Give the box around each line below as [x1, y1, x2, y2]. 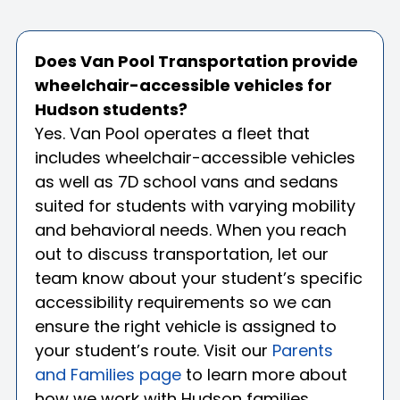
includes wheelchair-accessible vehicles [35, 146, 355, 169]
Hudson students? [35, 97, 187, 121]
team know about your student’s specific [35, 266, 362, 289]
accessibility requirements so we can [35, 290, 331, 313]
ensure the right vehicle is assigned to [35, 314, 337, 337]
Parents [272, 338, 333, 362]
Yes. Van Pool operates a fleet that [35, 121, 310, 145]
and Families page [35, 362, 181, 386]
